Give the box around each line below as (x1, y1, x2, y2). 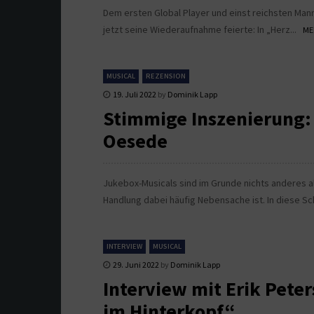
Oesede (103, 128, 168, 154)
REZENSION (146, 71, 186, 81)
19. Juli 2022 (113, 89, 156, 100)
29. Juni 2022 (113, 259, 159, 271)
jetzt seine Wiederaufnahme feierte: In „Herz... (103, 23, 303, 36)
